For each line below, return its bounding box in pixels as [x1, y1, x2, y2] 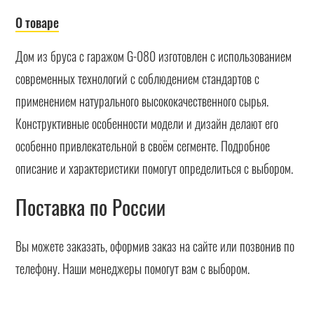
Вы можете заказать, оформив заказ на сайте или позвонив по [15, 236, 295, 255]
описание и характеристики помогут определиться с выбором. [15, 158, 294, 177]
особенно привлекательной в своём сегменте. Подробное [15, 136, 271, 155]
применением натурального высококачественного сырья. [15, 91, 269, 110]
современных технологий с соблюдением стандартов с [15, 69, 260, 88]
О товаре [15, 13, 60, 32]
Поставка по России [15, 191, 166, 221]
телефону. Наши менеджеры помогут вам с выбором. [15, 259, 250, 278]
